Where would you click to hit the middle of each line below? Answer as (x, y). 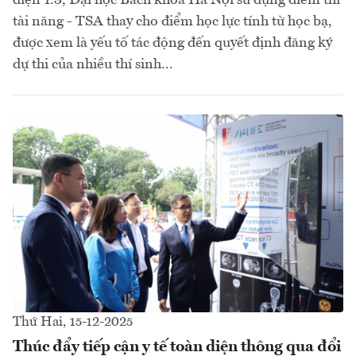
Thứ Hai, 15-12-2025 (73, 323)
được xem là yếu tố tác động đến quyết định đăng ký (172, 43)
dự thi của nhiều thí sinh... (93, 64)
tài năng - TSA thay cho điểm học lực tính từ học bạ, (172, 21)
